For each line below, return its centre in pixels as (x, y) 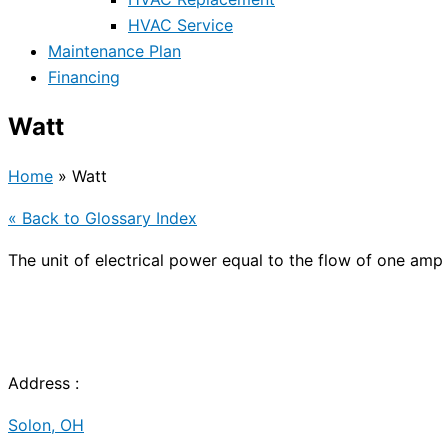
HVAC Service (180, 25)
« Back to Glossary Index (102, 218)
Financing (84, 77)
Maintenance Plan (114, 51)
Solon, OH (46, 425)
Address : (43, 383)
